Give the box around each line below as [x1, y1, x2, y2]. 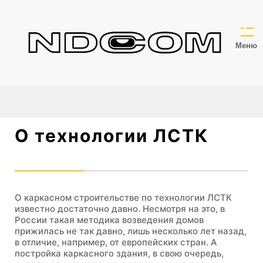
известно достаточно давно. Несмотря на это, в [15, 203, 225, 214]
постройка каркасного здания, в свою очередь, [15, 248, 224, 259]
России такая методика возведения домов [15, 214, 204, 225]
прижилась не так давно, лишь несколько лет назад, [15, 225, 247, 237]
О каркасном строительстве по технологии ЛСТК [15, 192, 232, 203]
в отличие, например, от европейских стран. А [15, 237, 217, 248]
